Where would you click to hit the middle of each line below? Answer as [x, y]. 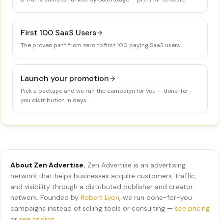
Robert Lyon [100, 197]
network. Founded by [44, 197]
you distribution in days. [54, 100]
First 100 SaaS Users [58, 33]
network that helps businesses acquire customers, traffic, [103, 176]
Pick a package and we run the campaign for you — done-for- [106, 91]
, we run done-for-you [156, 197]
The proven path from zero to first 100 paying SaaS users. [101, 45]
